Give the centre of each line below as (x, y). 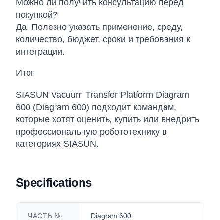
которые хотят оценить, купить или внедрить (108, 119)
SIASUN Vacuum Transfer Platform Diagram (102, 95)
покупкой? (37, 15)
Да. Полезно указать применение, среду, (99, 27)
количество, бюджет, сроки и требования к (103, 39)
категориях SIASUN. (57, 144)
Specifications (54, 182)
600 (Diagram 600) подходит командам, (96, 107)
